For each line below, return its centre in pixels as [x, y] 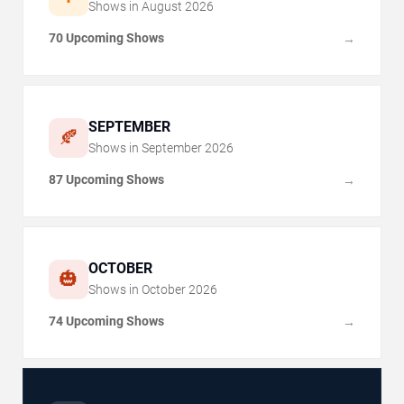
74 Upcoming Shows [106, 321]
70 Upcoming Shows [106, 38]
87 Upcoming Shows [106, 180]
